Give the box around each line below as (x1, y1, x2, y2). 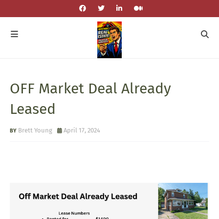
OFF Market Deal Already (10, 80, 171, 97)
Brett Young (18, 127, 52, 134)
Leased (10, 100, 56, 118)
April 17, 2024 (64, 127, 100, 134)
